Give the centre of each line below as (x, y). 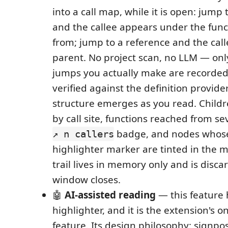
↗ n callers (83, 134)
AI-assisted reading (110, 195)
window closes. (87, 180)
